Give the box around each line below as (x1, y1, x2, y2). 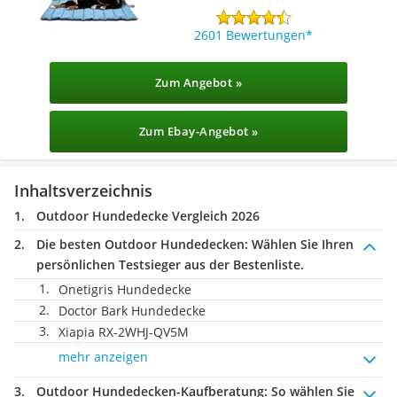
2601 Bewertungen (194, 26, 307, 43)
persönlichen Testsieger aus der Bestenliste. (36, 256, 304, 273)
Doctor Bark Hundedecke (58, 302, 206, 319)
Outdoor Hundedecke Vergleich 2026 (36, 207, 260, 224)
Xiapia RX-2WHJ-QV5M (58, 323, 189, 340)
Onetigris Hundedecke (58, 281, 191, 298)
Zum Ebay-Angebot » (138, 123, 259, 139)
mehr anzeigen (58, 348, 148, 365)
